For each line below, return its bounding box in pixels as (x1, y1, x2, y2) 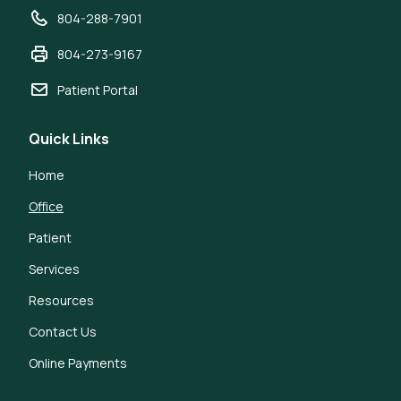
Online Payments (29, 354, 127, 371)
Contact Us (29, 323, 97, 340)
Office (29, 198, 64, 215)
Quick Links (29, 129, 109, 149)
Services (29, 260, 80, 277)
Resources (29, 292, 94, 309)
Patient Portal (57, 81, 138, 98)
